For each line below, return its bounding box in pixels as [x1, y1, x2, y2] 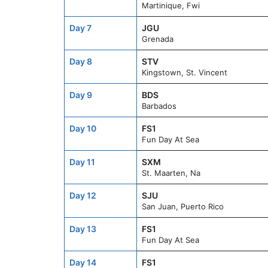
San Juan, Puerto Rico [142, 202, 224, 211]
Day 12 [69, 190, 96, 200]
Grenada [142, 34, 173, 44]
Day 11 [69, 157, 95, 167]
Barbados [142, 101, 176, 111]
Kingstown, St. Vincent [142, 68, 227, 77]
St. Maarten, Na [142, 168, 200, 178]
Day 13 [69, 224, 96, 234]
